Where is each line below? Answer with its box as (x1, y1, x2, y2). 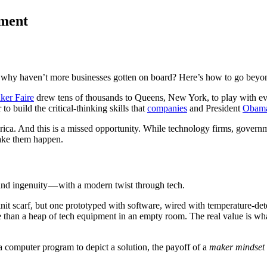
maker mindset (209, 242, 265, 253)
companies (147, 103, 187, 113)
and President (187, 103, 243, 113)
